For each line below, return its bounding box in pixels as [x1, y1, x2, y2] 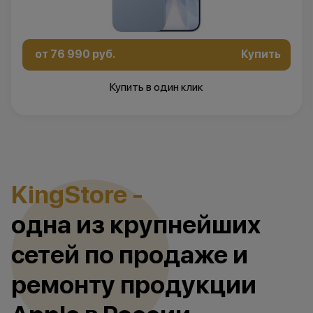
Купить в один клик [110, 80, 203, 94]
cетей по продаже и [11, 239, 248, 270]
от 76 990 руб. [35, 48, 115, 61]
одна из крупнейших [11, 209, 261, 240]
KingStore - [11, 179, 143, 210]
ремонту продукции [11, 269, 256, 300]
